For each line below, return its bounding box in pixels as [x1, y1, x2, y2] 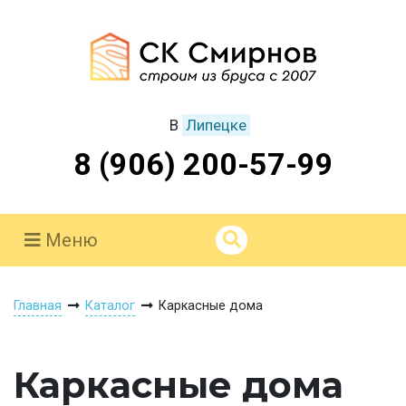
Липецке [186, 116, 246, 134]
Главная [14, 298, 62, 314]
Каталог [85, 298, 135, 314]
